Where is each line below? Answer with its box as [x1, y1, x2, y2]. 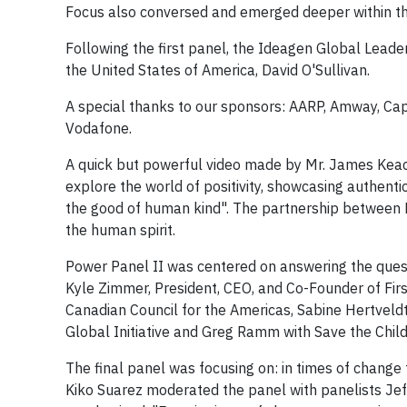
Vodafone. [65, 118, 132, 137]
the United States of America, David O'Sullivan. [65, 60, 370, 79]
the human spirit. [65, 220, 175, 239]
